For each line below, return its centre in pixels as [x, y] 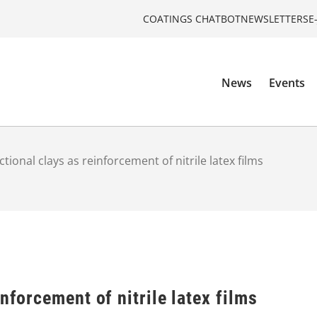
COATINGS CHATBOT [192, 18]
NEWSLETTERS [275, 18]
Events [287, 83]
